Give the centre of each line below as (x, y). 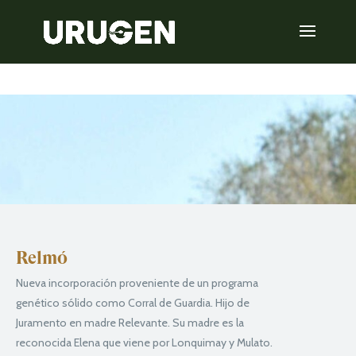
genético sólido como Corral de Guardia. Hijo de (133, 302)
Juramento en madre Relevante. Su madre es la (130, 322)
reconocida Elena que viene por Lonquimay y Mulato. (144, 342)
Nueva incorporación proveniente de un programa (137, 282)
